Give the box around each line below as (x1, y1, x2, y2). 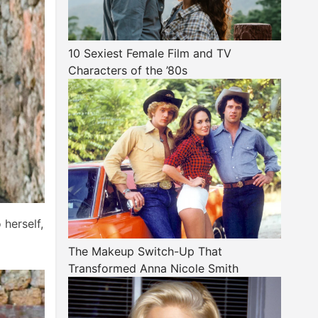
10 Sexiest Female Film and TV (68, 46, 231, 60)
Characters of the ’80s (68, 63, 187, 77)
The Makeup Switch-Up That (68, 244, 222, 258)
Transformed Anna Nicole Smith (68, 261, 238, 275)
